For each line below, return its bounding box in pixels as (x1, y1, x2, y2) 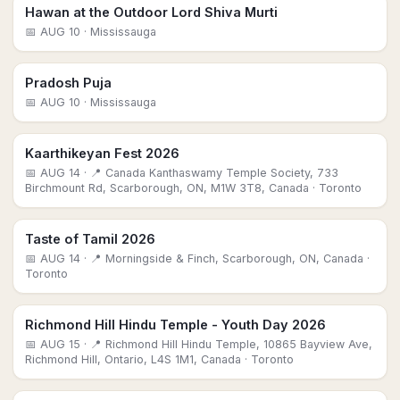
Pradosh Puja (25, 75, 112, 90)
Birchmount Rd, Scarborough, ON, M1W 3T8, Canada (25, 181, 309, 195)
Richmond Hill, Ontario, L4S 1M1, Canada (25, 353, 241, 366)
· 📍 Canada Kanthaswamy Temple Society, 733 (80, 166, 338, 179)
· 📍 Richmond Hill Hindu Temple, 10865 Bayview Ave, (80, 337, 372, 351)
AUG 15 (40, 337, 80, 351)
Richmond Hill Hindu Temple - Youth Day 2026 (25, 317, 326, 332)
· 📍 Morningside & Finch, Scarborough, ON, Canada (80, 252, 363, 265)
